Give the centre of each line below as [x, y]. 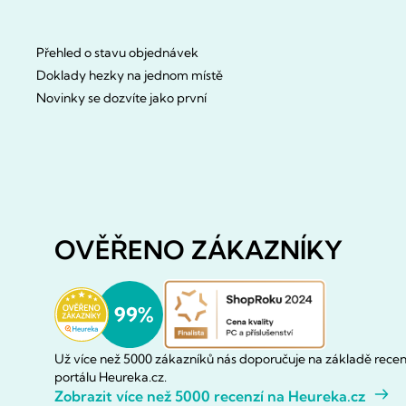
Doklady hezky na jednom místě [130, 75]
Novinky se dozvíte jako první [121, 97]
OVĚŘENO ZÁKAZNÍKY [198, 249]
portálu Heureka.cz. [111, 377]
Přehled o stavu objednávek [117, 52]
